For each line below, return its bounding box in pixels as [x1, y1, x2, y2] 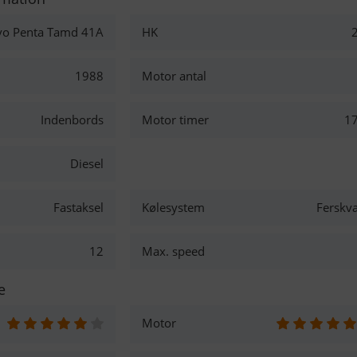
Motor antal [142, 68, 207, 84]
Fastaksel [53, 199, 104, 215]
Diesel [69, 155, 104, 171]
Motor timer [142, 112, 210, 127]
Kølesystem [142, 199, 206, 215]
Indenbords [40, 112, 104, 127]
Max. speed [142, 243, 206, 259]
